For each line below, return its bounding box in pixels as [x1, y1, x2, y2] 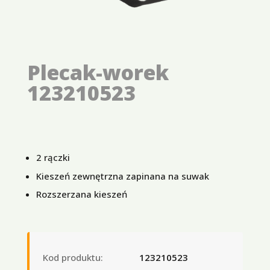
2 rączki [36, 151, 70, 164]
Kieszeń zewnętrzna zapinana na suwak [36, 169, 209, 182]
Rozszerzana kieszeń [36, 188, 127, 201]
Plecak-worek [27, 58, 169, 86]
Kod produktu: [42, 251, 103, 263]
